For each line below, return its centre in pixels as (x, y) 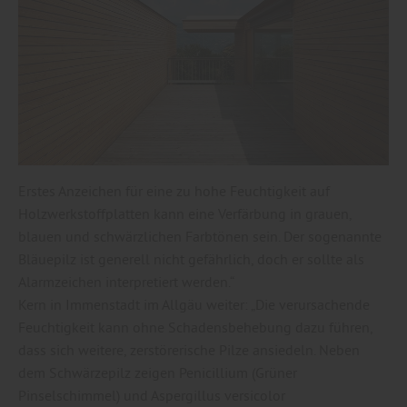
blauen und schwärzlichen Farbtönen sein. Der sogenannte (200, 236)
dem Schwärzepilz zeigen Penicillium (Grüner (158, 372)
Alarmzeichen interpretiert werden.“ (126, 281)
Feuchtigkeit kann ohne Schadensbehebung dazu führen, (195, 327)
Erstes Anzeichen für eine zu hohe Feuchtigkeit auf (174, 190)
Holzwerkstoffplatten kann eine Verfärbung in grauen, (185, 213)
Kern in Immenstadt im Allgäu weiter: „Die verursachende (194, 304)
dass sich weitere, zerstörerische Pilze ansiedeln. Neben (189, 349)
